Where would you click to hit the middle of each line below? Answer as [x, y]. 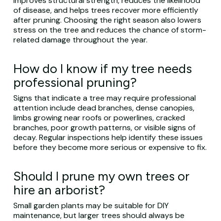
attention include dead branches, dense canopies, [104, 108]
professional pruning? [75, 82]
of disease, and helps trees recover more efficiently [106, 10]
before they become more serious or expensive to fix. [110, 147]
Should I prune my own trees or [101, 176]
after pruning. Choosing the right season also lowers [107, 20]
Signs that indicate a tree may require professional [104, 98]
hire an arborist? [59, 190]
